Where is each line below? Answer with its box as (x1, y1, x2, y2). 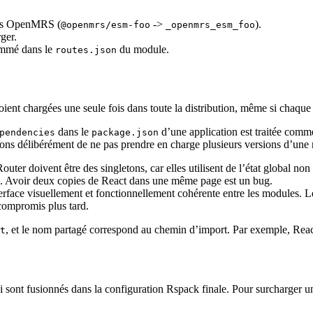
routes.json (55, 44, 117, 55)
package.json (92, 127, 159, 138)
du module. (117, 43, 169, 55)
